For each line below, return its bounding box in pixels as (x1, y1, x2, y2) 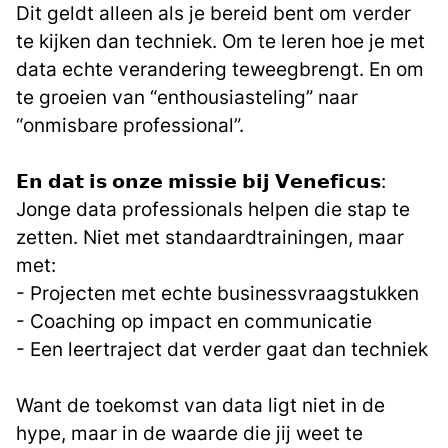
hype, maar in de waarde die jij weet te (16, 421, 363, 445)
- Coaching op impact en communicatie (16, 309, 372, 333)
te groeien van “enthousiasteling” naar (16, 85, 358, 109)
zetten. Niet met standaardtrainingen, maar (16, 225, 404, 249)
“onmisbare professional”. (16, 113, 244, 137)
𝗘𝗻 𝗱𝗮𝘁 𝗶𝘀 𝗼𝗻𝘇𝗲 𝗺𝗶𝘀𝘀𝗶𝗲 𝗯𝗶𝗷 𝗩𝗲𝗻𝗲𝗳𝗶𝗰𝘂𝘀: (16, 169, 386, 193)
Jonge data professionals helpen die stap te (16, 197, 410, 221)
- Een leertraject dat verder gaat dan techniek (16, 337, 428, 361)
